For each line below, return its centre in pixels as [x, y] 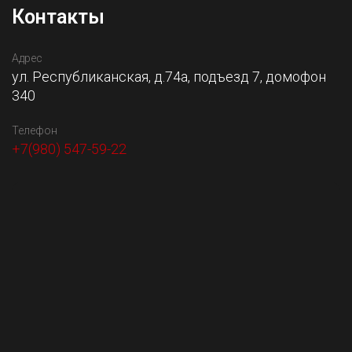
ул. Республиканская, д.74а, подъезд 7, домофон [169, 76]
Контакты [58, 16]
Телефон [35, 130]
